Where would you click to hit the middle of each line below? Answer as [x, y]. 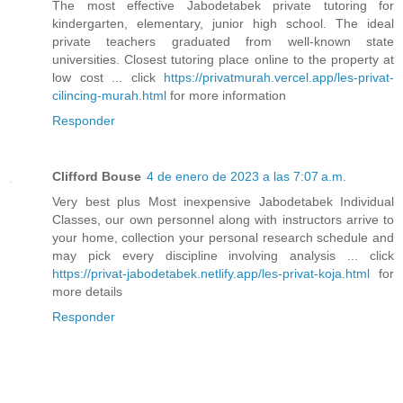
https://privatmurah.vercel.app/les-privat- [279, 78]
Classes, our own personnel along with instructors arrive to [223, 220]
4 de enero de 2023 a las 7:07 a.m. [246, 177]
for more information [226, 96]
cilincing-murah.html [109, 96]
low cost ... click [108, 78]
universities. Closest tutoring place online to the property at [223, 60]
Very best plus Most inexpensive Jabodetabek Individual [223, 202]
